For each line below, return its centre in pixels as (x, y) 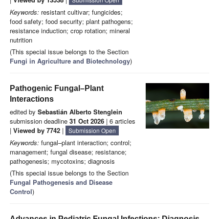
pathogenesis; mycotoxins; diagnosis (62, 161)
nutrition (21, 40)
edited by (24, 112)
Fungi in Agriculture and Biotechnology (70, 61)
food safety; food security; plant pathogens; (71, 22)
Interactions (32, 99)
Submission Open (92, 131)
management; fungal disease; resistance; (68, 152)
